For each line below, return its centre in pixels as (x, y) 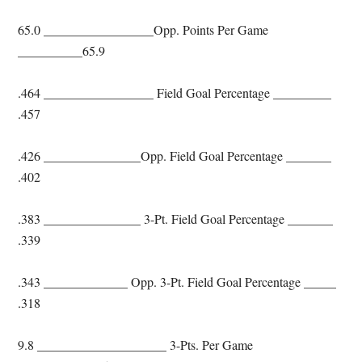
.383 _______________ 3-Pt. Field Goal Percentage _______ (176, 219)
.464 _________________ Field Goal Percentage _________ (175, 93)
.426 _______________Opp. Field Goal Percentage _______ (175, 156)
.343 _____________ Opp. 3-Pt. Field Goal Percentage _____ (177, 282)
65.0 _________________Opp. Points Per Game (143, 29)
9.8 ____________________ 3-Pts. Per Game (136, 345)
